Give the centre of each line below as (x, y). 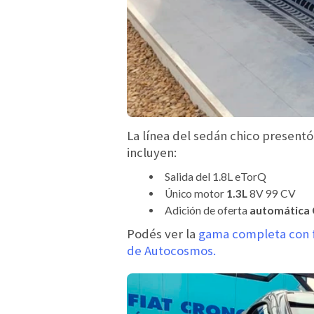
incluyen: (152, 153)
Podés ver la (161, 233)
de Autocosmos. (171, 250)
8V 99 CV (272, 194)
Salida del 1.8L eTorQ (215, 177)
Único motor (195, 194)
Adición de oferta (207, 211)
